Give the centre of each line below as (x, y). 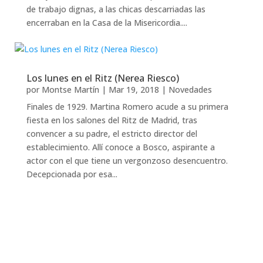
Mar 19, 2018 (134, 90)
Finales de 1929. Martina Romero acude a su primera (127, 107)
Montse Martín (70, 90)
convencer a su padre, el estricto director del (112, 134)
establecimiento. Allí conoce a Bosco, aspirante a (120, 147)
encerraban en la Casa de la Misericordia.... (107, 23)
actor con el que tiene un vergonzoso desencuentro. (127, 161)
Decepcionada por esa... (72, 174)
